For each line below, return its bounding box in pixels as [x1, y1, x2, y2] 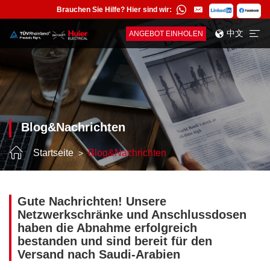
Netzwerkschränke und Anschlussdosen [17, 208, 246, 222]
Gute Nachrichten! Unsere [17, 195, 166, 209]
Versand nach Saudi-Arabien [17, 248, 180, 262]
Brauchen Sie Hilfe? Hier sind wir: [57, 5, 172, 14]
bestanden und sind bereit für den [17, 234, 212, 248]
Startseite [33, 148, 74, 158]
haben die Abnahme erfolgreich [17, 221, 197, 235]
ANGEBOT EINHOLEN [129, 30, 203, 39]
